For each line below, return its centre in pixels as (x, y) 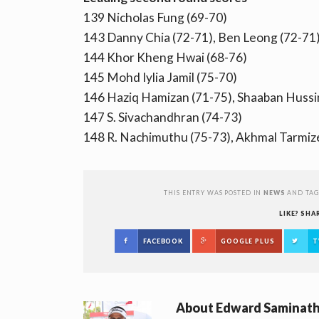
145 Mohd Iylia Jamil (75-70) (160, 78)
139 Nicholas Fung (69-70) (155, 18)
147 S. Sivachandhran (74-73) (163, 117)
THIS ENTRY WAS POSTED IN (214, 193)
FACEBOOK (163, 241)
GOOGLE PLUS (248, 241)
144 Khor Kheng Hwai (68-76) (165, 58)
